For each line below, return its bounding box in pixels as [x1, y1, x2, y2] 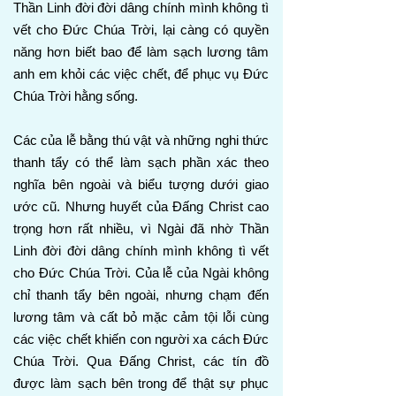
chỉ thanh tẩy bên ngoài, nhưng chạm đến [13, 287, 269, 302]
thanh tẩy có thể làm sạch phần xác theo [13, 155, 269, 170]
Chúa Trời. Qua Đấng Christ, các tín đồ [13, 354, 269, 369]
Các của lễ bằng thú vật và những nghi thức [13, 133, 269, 148]
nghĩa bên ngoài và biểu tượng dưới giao [13, 177, 269, 192]
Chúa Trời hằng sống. [13, 88, 138, 103]
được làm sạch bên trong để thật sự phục [13, 376, 269, 391]
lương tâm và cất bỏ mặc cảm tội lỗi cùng [13, 309, 269, 324]
